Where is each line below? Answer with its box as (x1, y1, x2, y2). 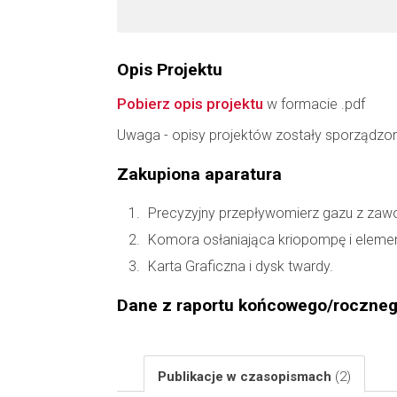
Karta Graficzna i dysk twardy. (148, 258, 333, 275)
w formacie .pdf (263, 96, 365, 113)
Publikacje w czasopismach (158, 369, 335, 385)
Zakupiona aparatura (117, 164, 282, 184)
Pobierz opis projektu (117, 95, 263, 113)
